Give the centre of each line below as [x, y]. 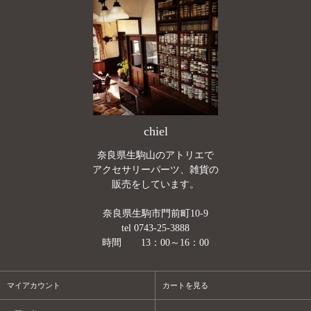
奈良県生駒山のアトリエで [155, 155]
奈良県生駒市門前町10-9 [155, 213]
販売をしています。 [155, 184]
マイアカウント [34, 285]
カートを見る [185, 285]
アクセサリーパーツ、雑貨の [155, 170]
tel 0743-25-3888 [155, 228]
